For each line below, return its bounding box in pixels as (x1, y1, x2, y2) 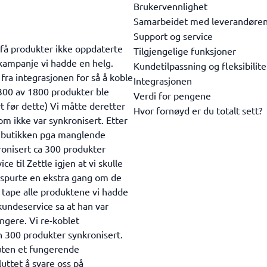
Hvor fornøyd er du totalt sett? (133, 104, 262, 116)
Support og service (133, 29, 213, 42)
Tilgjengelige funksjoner (133, 44, 236, 57)
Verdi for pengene (133, 89, 211, 101)
